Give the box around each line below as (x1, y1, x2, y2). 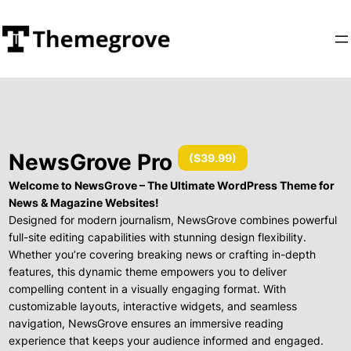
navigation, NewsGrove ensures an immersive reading (8, 317, 284, 331)
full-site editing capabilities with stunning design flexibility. (8, 230, 306, 244)
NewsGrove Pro (8, 149, 178, 176)
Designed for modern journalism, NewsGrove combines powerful (8, 213, 337, 227)
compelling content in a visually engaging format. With (8, 282, 286, 296)
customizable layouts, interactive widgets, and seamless (8, 299, 297, 313)
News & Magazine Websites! (8, 196, 159, 210)
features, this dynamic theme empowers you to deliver (8, 265, 287, 279)
